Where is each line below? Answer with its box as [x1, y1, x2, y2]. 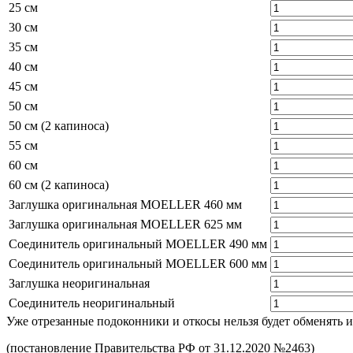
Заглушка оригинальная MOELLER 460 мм [9, 197, 242, 211]
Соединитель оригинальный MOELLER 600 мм [9, 256, 267, 270]
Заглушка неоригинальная [9, 276, 150, 290]
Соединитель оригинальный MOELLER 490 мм [9, 236, 267, 251]
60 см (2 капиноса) [9, 177, 109, 191]
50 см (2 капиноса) [9, 118, 109, 132]
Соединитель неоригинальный [9, 295, 175, 310]
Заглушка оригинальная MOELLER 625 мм [9, 217, 242, 231]
